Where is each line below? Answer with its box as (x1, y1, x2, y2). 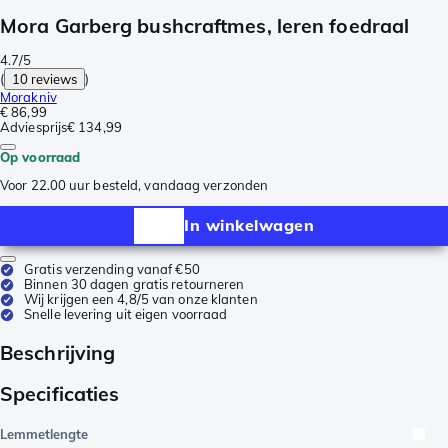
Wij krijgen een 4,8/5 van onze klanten (24, 290, 258, 307)
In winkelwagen (184, 215, 314, 236)
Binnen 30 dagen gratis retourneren (24, 275, 245, 292)
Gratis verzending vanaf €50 (24, 260, 200, 277)
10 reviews (12, 70, 78, 87)
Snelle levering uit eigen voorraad (24, 305, 228, 322)
